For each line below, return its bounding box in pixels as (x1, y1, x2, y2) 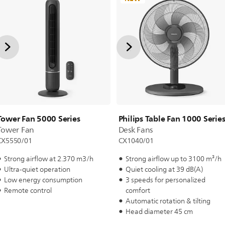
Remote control (4, 185, 52, 196)
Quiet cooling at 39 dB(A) (125, 164, 203, 175)
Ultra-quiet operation (4, 164, 70, 175)
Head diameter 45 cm (125, 206, 193, 217)
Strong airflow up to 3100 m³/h (125, 153, 221, 165)
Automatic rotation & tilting (125, 195, 210, 207)
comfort (125, 185, 150, 196)
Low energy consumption (4, 174, 82, 186)
